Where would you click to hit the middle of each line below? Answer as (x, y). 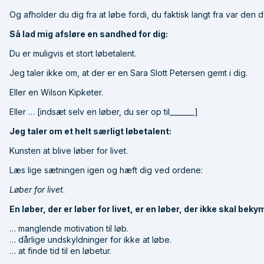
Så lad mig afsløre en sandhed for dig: (89, 34)
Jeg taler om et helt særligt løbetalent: (90, 131)
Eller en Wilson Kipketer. (56, 92)
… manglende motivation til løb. (69, 228)
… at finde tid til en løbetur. (60, 250)
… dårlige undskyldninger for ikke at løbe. (90, 239)
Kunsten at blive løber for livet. (69, 150)
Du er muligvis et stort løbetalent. (73, 53)
